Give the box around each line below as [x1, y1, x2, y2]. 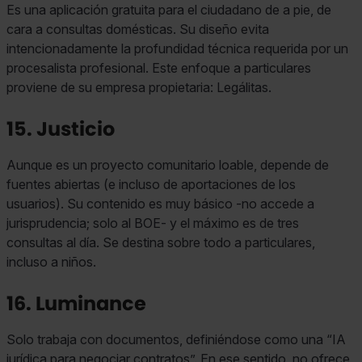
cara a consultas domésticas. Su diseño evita [6, 20, 269, 37]
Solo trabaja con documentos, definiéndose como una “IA [6, 330, 346, 347]
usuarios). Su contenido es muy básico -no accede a [6, 195, 314, 212]
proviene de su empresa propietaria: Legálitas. [6, 78, 271, 95]
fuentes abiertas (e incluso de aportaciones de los [6, 175, 296, 192]
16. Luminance [6, 289, 146, 317]
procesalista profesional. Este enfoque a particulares [6, 59, 311, 76]
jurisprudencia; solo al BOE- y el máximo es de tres [6, 214, 299, 231]
